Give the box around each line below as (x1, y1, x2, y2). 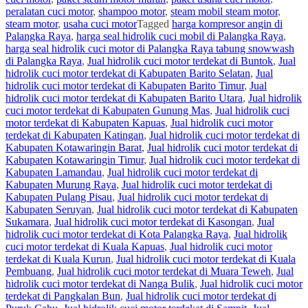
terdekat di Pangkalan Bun (5, 290, 120, 302)
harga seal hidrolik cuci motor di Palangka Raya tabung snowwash (5, 43, 294, 55)
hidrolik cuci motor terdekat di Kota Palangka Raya (5, 228, 228, 241)
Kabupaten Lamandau (5, 166, 102, 179)
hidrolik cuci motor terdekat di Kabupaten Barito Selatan (5, 67, 250, 80)
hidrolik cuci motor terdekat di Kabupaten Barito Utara (5, 92, 243, 104)
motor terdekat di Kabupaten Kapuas (5, 117, 165, 129)
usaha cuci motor (63, 18, 137, 30)
